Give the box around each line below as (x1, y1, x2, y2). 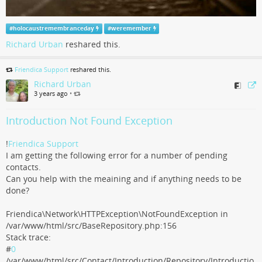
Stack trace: (6, 232, 51, 243)
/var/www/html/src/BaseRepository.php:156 (6, 220, 177, 231)
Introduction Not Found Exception (6, 113, 173, 127)
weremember (111, 25, 151, 32)
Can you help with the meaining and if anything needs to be (6, 173, 242, 184)
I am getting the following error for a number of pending (6, 150, 227, 161)
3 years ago (34, 89, 68, 98)
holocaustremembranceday (12, 25, 94, 32)
